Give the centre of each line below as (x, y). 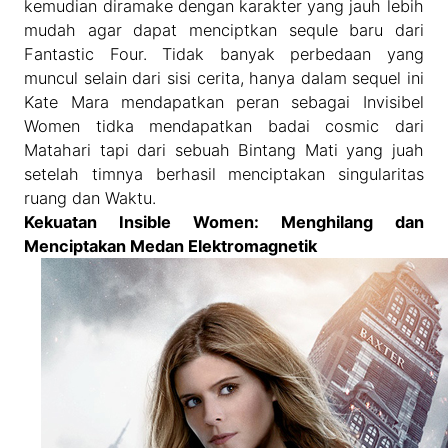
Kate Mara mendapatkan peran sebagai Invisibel (224, 101)
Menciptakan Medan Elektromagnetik (171, 245)
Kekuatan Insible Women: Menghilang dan (224, 221)
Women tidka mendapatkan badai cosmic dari (224, 125)
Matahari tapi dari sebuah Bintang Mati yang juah (224, 149)
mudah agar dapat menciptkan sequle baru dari (224, 29)
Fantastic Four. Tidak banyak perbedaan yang (224, 53)
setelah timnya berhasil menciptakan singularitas (224, 173)
